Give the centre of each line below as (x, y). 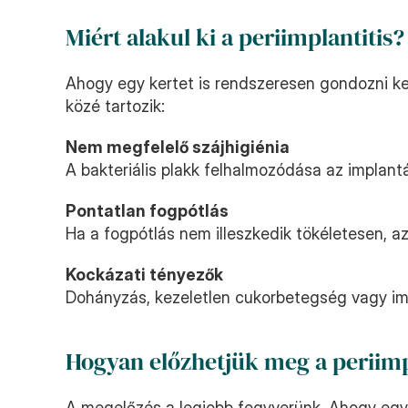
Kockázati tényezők (144, 275)
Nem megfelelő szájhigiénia (178, 147)
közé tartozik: (115, 106)
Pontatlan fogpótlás (147, 211)
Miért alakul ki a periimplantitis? (235, 37)
